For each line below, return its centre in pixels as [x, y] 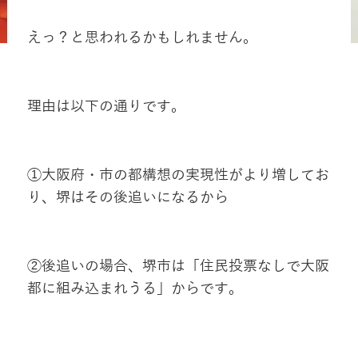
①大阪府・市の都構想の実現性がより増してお [178, 175]
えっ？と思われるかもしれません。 [142, 38]
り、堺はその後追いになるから [127, 198]
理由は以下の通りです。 [106, 107]
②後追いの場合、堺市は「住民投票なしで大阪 [178, 267]
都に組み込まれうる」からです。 [135, 289]
